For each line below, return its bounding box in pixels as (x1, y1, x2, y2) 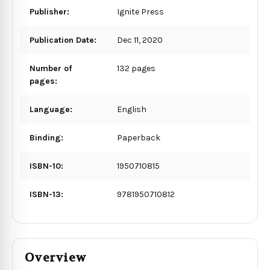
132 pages (117, 63, 156, 74)
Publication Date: (30, 34, 96, 45)
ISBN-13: (30, 189, 63, 199)
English (117, 104, 147, 115)
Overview (25, 250, 86, 265)
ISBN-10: (30, 160, 63, 171)
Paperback (117, 132, 161, 143)
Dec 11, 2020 (117, 34, 163, 45)
